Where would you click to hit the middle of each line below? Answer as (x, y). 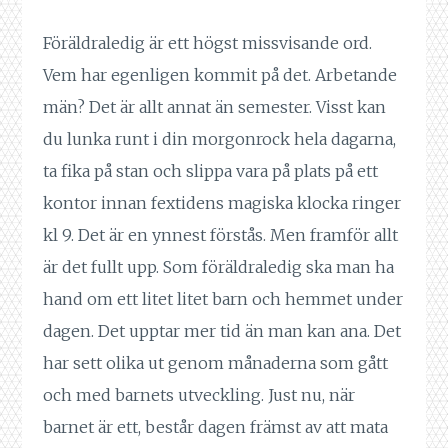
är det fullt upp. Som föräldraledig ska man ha (218, 267)
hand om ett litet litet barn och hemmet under (222, 299)
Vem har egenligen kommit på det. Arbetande (219, 75)
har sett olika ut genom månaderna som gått (215, 363)
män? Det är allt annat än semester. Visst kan (214, 107)
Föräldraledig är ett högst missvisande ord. (207, 43)
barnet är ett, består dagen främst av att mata (215, 427)
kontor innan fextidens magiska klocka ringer (221, 203)
